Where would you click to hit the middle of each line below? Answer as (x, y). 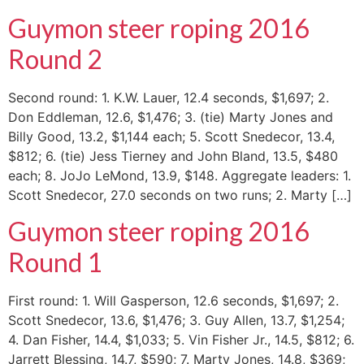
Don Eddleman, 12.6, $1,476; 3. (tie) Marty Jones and (171, 117)
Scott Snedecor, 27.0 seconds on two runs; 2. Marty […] (180, 195)
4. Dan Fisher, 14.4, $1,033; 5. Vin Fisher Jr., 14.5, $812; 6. (181, 340)
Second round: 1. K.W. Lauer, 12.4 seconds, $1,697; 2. (169, 97)
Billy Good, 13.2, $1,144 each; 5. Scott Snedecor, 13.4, (171, 136)
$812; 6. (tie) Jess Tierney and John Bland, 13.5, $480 (173, 156)
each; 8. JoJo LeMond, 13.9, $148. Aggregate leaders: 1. (180, 175)
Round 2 (55, 58)
